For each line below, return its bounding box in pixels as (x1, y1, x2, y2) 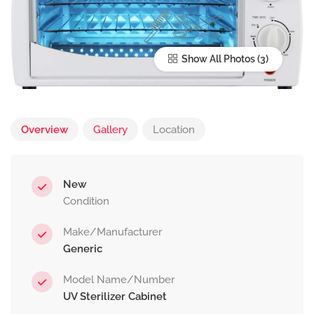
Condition (63, 195, 109, 208)
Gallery (93, 123, 128, 137)
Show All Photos (179, 53, 255, 65)
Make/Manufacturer (63, 226, 162, 239)
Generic (63, 243, 102, 256)
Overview (21, 123, 68, 137)
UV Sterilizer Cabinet (63, 290, 167, 303)
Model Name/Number (63, 273, 175, 287)
